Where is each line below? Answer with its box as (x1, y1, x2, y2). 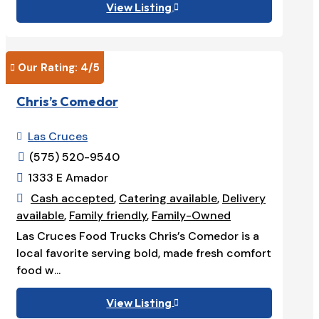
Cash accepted (31, 190, 114, 206)
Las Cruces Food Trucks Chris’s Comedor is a (16, 228, 259, 244)
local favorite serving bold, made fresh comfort (16, 245, 271, 261)
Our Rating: (18, 61, 80, 75)
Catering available (119, 190, 217, 206)
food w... (16, 262, 61, 278)
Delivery (222, 190, 266, 206)
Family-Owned (152, 207, 231, 223)
